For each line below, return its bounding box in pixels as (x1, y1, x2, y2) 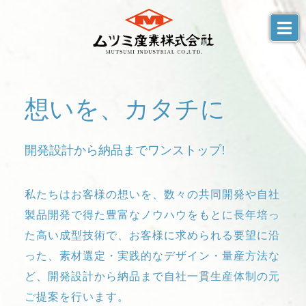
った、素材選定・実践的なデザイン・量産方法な (24, 249, 280, 262)
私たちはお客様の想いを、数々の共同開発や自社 (24, 188, 280, 200)
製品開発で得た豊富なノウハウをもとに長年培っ (24, 208, 280, 221)
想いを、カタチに (24, 95, 225, 123)
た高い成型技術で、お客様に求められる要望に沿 (24, 229, 280, 241)
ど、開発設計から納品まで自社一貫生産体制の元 (24, 270, 280, 282)
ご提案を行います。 (24, 290, 129, 303)
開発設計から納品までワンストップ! (24, 143, 225, 157)
